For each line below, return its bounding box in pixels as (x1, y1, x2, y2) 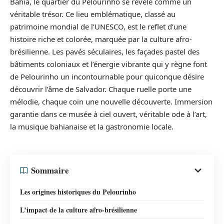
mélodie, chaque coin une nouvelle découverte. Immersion (10, 96, 212, 107)
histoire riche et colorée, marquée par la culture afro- (10, 34, 192, 44)
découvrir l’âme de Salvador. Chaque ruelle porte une (10, 84, 191, 94)
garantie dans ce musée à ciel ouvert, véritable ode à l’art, (10, 109, 207, 119)
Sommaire (31, 164, 69, 177)
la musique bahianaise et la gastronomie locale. (10, 121, 173, 132)
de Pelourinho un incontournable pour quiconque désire (10, 71, 204, 82)
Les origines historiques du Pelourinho (20, 186, 136, 197)
